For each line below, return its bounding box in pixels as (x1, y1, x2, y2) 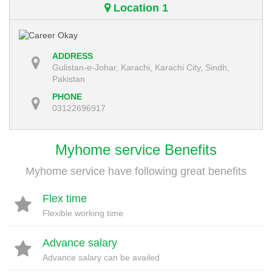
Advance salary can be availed (42, 252, 160, 262)
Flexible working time (42, 208, 123, 218)
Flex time (42, 192, 87, 205)
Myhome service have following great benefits (25, 165, 246, 177)
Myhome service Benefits (55, 141, 217, 158)
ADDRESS (52, 50, 93, 61)
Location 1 (110, 2, 168, 14)
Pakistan (52, 73, 85, 84)
